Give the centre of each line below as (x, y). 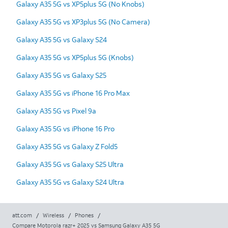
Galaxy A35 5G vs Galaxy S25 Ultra (70, 164)
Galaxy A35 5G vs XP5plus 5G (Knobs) (75, 57)
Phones (84, 215)
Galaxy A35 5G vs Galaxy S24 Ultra (70, 182)
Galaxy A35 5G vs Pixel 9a (56, 110)
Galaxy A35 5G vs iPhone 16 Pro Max (73, 93)
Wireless (53, 215)
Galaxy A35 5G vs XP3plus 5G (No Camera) (83, 21)
